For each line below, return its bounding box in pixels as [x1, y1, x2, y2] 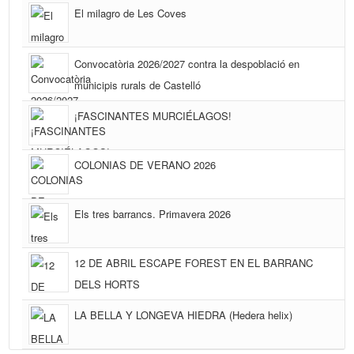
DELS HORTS [74, 277, 141, 292]
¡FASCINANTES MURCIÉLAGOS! [74, 108, 232, 124]
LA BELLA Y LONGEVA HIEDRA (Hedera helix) [74, 307, 293, 323]
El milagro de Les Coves [74, 6, 187, 21]
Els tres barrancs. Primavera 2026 [74, 206, 232, 222]
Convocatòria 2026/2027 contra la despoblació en [74, 56, 300, 72]
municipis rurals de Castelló [74, 77, 201, 93]
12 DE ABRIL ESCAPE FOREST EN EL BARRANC [74, 255, 314, 271]
